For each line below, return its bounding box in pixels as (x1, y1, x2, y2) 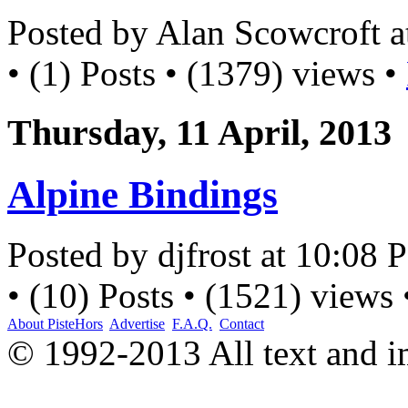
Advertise (109, 316, 165, 332)
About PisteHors (7, 316, 103, 332)
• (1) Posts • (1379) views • (7, 53, 406, 93)
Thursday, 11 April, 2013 (7, 111, 392, 153)
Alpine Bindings (7, 172, 278, 216)
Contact (219, 316, 264, 332)
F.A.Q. (172, 316, 212, 332)
